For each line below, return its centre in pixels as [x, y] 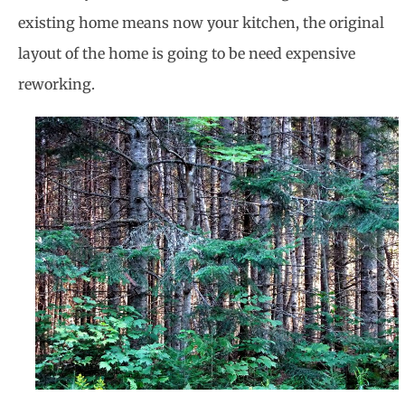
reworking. [57, 85]
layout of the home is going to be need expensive [187, 54]
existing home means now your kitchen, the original [201, 23]
